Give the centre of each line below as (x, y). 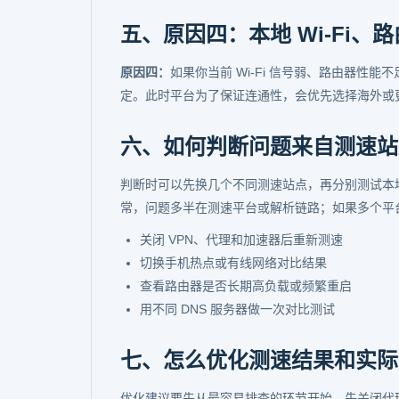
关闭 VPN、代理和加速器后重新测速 (241, 240)
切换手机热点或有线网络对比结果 (233, 263)
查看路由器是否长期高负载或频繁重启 (246, 286)
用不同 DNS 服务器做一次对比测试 (237, 309)
